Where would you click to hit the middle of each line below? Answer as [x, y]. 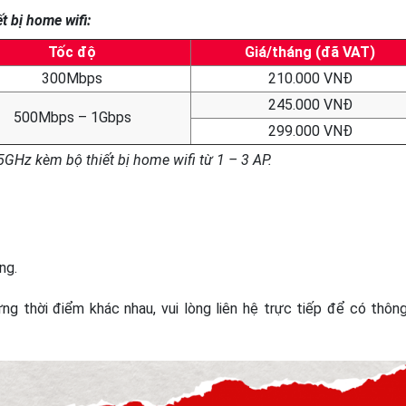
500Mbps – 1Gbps [72, 117]
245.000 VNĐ [310, 104]
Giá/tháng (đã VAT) [310, 52]
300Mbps [72, 78]
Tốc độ [72, 52]
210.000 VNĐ [310, 78]
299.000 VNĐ [310, 130]
